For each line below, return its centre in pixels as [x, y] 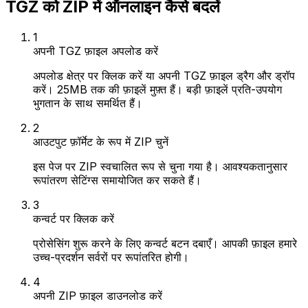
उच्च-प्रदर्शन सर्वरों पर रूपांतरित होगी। [111, 257]
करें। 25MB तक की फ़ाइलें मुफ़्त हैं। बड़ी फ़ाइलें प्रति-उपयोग [157, 89]
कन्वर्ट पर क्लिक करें [74, 218]
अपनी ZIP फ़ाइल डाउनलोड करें [98, 295]
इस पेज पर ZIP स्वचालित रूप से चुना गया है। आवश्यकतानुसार [160, 166]
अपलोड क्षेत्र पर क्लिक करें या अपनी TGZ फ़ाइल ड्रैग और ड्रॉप [164, 75]
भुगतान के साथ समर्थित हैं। [88, 103]
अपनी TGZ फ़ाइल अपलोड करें [96, 51]
